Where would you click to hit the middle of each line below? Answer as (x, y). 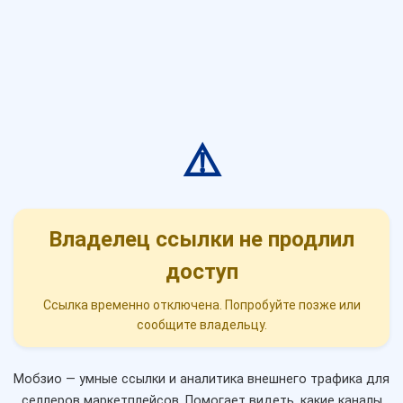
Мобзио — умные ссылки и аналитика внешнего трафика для (201, 380)
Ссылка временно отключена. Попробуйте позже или (201, 305)
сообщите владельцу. (201, 325)
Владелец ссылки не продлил (201, 240)
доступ (201, 272)
